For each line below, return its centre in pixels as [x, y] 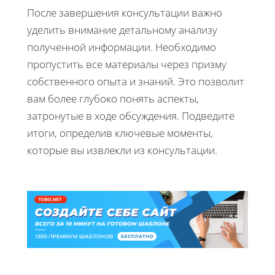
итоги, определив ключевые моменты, [120, 133]
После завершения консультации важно [125, 12]
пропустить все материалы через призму [127, 64]
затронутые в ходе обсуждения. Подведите [131, 115]
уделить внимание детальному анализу [122, 29]
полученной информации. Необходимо [122, 47]
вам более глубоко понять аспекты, [113, 98]
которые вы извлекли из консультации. [122, 150]
